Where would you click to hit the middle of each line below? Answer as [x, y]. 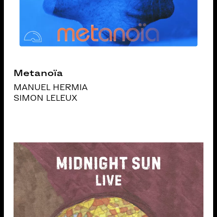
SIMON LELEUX [46, 98]
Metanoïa [38, 73]
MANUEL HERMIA [51, 87]
